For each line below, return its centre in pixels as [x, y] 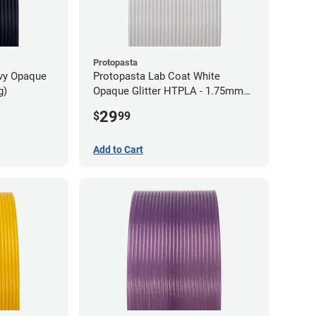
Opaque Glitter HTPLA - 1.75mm [168, 91]
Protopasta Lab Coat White [157, 77]
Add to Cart [118, 150]
